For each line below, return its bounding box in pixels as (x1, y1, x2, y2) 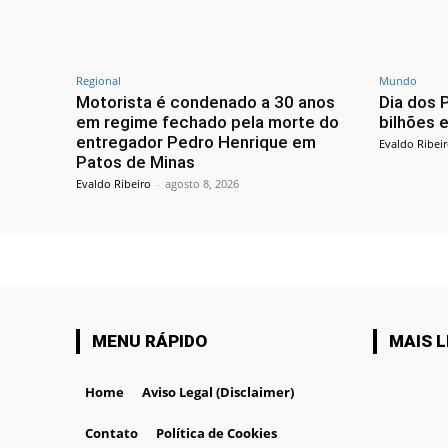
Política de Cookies (156, 424, 277, 443)
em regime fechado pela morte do (76, 112, 339, 133)
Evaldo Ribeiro (76, 176, 151, 192)
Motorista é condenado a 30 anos (76, 92, 335, 113)
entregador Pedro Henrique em (76, 132, 316, 153)
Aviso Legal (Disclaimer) (142, 383, 294, 402)
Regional (76, 73, 121, 89)
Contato (85, 424, 138, 443)
